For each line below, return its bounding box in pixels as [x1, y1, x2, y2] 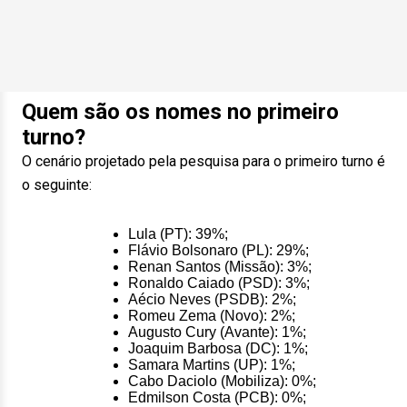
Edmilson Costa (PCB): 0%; [127, 390, 306, 405]
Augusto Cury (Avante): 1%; [127, 324, 306, 340]
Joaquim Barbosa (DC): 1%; [127, 341, 308, 356]
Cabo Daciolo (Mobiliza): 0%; [127, 373, 316, 389]
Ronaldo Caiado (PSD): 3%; [127, 275, 310, 291]
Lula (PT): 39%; [127, 226, 228, 242]
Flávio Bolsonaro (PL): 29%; [127, 243, 309, 258]
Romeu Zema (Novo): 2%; [127, 308, 295, 323]
